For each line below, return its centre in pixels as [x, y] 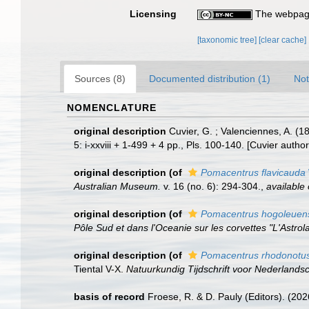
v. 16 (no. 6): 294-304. [211, 186]
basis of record [109, 297]
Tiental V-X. [100, 269]
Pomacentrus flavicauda [253, 172]
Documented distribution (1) [210, 79]
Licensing [153, 14]
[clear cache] [283, 40]
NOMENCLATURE [112, 108]
